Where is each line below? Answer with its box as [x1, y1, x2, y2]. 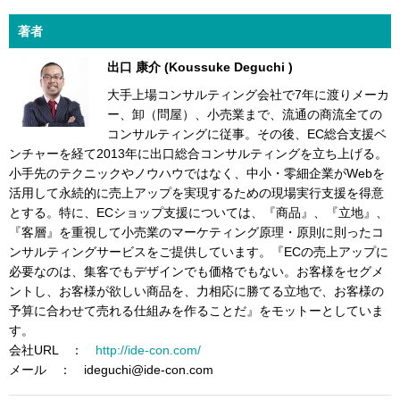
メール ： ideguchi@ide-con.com [9, 362, 213, 378]
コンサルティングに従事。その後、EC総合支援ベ [107, 127, 387, 142]
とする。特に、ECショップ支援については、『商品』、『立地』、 [9, 205, 388, 221]
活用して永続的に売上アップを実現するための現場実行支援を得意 [9, 186, 384, 201]
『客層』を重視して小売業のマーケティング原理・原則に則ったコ [9, 225, 384, 240]
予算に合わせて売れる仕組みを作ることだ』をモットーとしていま [9, 304, 384, 319]
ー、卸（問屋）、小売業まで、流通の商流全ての [107, 107, 382, 122]
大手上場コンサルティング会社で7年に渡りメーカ [107, 87, 389, 103]
